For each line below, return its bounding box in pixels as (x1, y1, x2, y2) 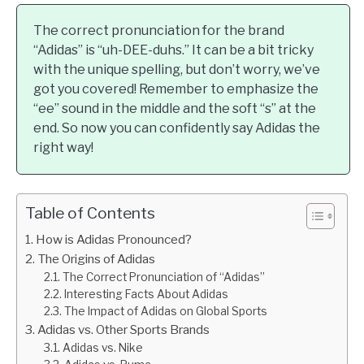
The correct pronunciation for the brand (33, 23, 284, 38)
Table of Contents (25, 203, 155, 223)
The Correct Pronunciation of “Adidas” (62, 271, 265, 284)
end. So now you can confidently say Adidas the (33, 120, 320, 136)
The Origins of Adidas (37, 251, 156, 266)
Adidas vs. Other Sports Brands (37, 322, 210, 337)
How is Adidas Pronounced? (36, 232, 193, 247)
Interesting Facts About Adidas (63, 288, 228, 301)
